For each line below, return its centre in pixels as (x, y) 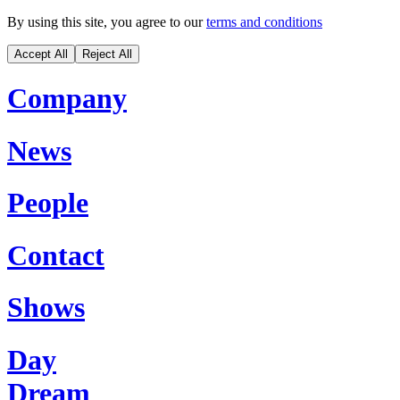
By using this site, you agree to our (105, 22)
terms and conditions (264, 22)
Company (67, 99)
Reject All (107, 54)
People (48, 203)
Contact (56, 255)
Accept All (41, 54)
